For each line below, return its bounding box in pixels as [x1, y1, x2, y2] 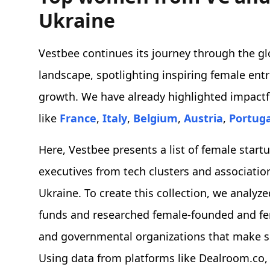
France [60, 111, 96, 126]
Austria [184, 111, 223, 126]
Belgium [133, 111, 178, 126]
